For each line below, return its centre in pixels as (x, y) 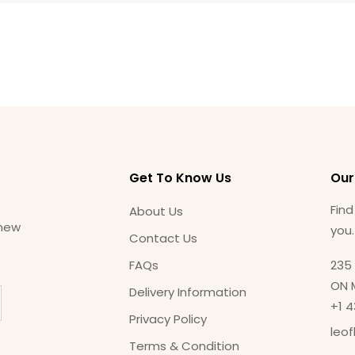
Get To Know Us (180, 178)
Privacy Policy (168, 319)
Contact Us (163, 238)
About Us (156, 211)
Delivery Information (187, 292)
